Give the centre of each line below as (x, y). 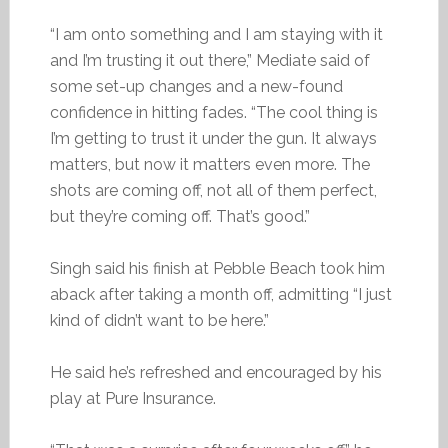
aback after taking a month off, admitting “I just (220, 294)
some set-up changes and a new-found (196, 86)
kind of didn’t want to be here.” (159, 320)
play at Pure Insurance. (132, 398)
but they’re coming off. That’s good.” (179, 216)
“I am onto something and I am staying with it (216, 34)
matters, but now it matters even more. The (209, 164)
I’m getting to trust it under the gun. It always (213, 138)
